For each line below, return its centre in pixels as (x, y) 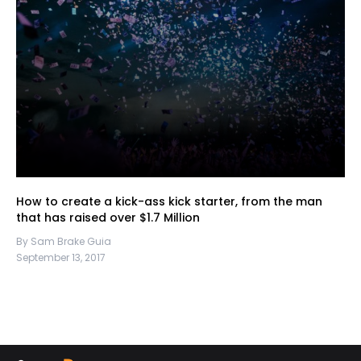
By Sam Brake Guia (64, 241)
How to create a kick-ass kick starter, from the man (169, 201)
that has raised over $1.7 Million (108, 218)
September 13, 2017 (61, 257)
